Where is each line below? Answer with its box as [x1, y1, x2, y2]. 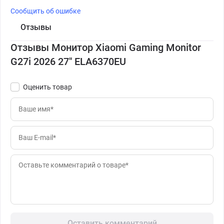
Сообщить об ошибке [10, 7, 80, 15]
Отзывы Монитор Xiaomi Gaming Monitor [10, 41, 201, 54]
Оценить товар [23, 83, 72, 91]
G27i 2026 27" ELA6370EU [10, 55, 126, 68]
